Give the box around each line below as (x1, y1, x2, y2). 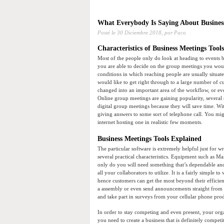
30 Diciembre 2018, (117, 29, 163, 36)
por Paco (163, 29, 186, 36)
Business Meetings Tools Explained (97, 135, 201, 143)
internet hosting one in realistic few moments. (97, 119, 202, 125)
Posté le (97, 29, 117, 36)
